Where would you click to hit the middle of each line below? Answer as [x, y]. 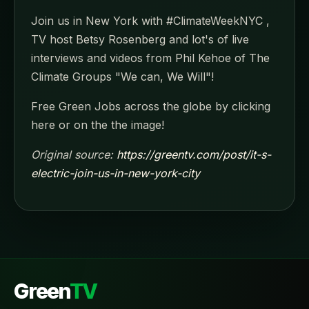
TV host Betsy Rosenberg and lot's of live [140, 39]
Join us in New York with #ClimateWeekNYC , [150, 20]
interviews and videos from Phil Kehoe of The [150, 58]
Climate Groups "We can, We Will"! [122, 76]
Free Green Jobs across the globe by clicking [151, 106]
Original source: [74, 154]
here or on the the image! [98, 124]
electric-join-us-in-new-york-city [116, 173]
